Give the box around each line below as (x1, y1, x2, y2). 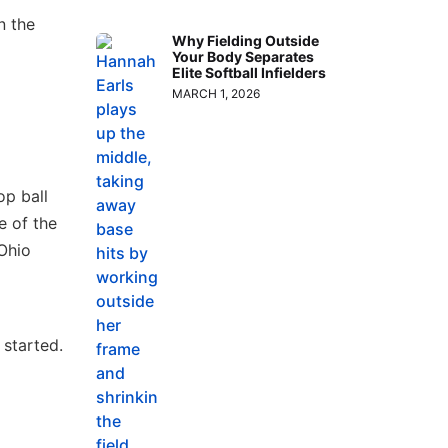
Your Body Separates (172, 47, 315, 65)
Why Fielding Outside (172, 31, 320, 49)
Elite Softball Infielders (172, 63, 327, 81)
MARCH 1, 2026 (172, 85, 261, 101)
